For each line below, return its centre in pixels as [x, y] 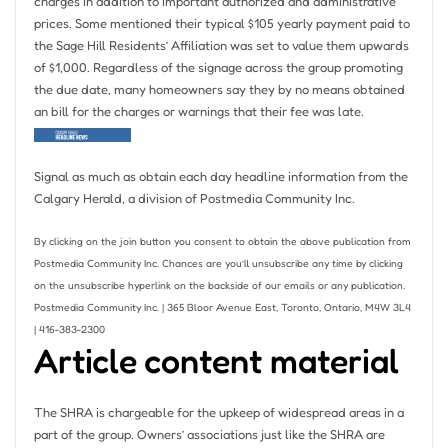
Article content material [216, 360]
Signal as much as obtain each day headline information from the [220, 175]
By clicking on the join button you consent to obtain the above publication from [222, 240]
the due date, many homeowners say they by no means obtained [219, 89]
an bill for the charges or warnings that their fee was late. [198, 111]
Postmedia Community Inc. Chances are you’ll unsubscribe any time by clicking [218, 262]
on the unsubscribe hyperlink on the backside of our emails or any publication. [219, 284]
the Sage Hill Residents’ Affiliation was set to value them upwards [221, 45]
